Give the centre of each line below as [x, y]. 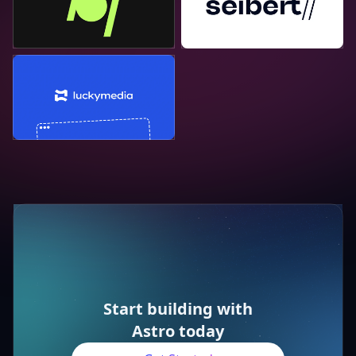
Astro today [178, 331]
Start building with [178, 309]
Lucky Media [49, 63]
